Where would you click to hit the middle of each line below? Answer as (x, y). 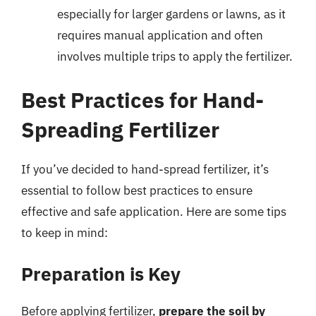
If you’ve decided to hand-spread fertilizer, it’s (145, 169)
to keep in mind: (65, 232)
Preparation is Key (101, 274)
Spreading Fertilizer (120, 129)
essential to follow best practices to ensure (137, 190)
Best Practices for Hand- (142, 99)
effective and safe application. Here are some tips (154, 211)
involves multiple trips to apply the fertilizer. (175, 56)
